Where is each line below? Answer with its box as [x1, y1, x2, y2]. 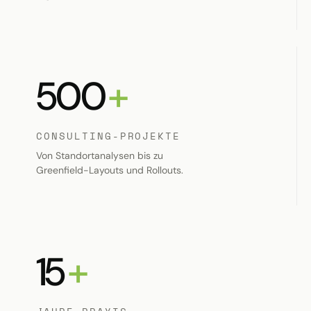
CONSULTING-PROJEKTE [36, 128, 181, 144]
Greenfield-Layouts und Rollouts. [36, 164, 183, 177]
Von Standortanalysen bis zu [36, 149, 163, 162]
